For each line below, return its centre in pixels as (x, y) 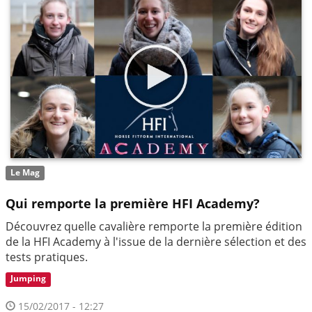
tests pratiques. (47, 257)
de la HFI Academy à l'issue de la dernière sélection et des (156, 241)
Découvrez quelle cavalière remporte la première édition (154, 226)
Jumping (29, 279)
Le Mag (25, 173)
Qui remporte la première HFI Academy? (133, 203)
